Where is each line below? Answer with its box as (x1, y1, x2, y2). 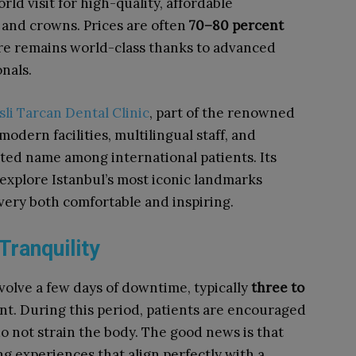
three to (251, 279, 304, 296)
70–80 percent (189, 17, 284, 34)
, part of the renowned (149, 104, 295, 122)
